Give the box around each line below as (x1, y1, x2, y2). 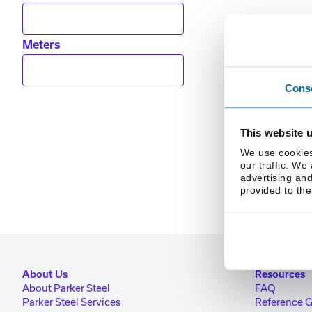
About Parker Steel (22, 282, 110, 294)
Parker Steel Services (22, 296, 120, 308)
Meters (22, 38, 60, 51)
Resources (255, 269, 305, 280)
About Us (22, 269, 68, 280)
